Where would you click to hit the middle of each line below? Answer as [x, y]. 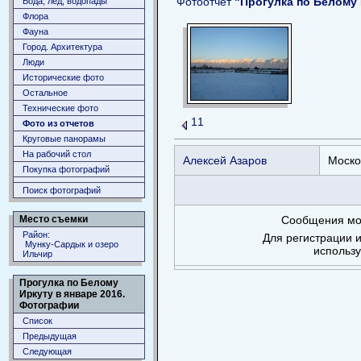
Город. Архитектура [62, 47]
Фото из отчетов [58, 123]
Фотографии [49, 305]
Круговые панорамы [64, 139]
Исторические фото [63, 77]
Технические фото [60, 108]
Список [37, 321]
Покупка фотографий [66, 169]
